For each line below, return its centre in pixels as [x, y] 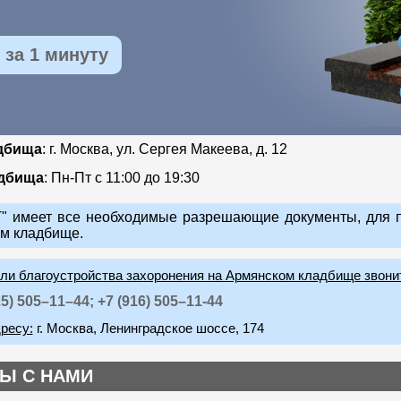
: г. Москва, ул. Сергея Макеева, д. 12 [164, 149]
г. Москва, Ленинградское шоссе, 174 [148, 328]
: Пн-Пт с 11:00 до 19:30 [121, 178]
